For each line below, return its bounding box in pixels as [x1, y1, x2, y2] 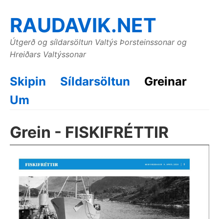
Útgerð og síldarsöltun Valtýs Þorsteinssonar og [10, 37, 187, 47]
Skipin [10, 74, 46, 88]
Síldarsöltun [60, 74, 130, 88]
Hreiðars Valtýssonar [10, 49, 86, 59]
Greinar [144, 74, 187, 88]
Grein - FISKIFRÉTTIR [10, 123, 169, 142]
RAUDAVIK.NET [10, 13, 156, 37]
